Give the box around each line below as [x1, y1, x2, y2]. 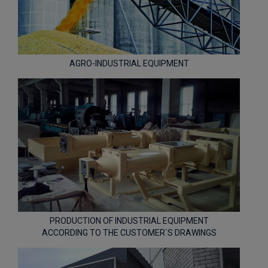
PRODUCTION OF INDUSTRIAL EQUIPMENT [49, 215, 209, 226]
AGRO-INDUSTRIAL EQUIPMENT [69, 59, 189, 69]
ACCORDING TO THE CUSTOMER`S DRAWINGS [41, 227, 217, 237]
